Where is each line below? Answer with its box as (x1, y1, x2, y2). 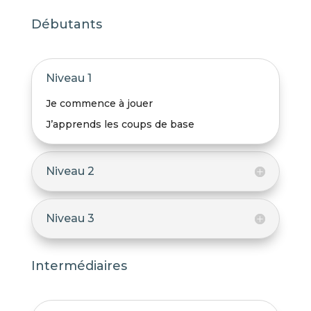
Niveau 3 (45, 212, 94, 226)
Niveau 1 (45, 72, 92, 85)
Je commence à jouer (45, 97, 153, 110)
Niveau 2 (45, 165, 94, 178)
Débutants (31, 17, 102, 33)
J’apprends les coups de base (45, 118, 194, 131)
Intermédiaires (31, 258, 127, 274)
